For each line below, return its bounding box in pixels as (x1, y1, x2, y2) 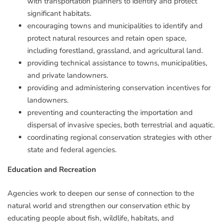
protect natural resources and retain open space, (27, 33, 186, 44)
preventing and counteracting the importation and (27, 108, 193, 118)
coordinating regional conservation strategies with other (27, 132, 212, 143)
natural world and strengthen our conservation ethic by (7, 200, 190, 211)
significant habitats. (27, 8, 91, 19)
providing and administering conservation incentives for (27, 83, 211, 93)
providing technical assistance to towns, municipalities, (27, 58, 207, 68)
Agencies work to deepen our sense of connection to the (7, 188, 194, 198)
